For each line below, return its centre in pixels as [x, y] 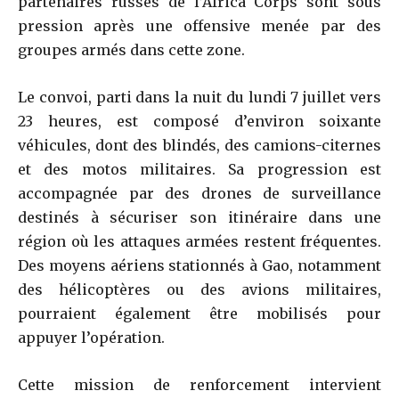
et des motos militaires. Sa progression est [199, 169]
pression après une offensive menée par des [199, 25]
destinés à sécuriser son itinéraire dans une [199, 217]
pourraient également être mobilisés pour [199, 313]
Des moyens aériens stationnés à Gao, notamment [199, 265]
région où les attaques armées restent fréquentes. [199, 241]
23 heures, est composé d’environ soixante [199, 121]
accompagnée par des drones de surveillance [199, 193]
